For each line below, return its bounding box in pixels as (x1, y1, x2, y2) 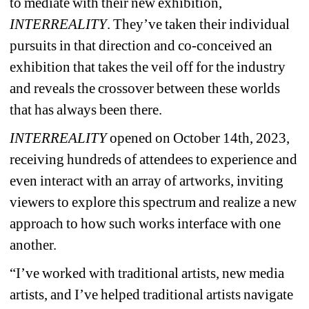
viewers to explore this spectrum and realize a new (10, 193, 297, 210)
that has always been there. (10, 101, 163, 118)
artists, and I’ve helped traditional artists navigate (10, 286, 294, 303)
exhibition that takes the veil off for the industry (10, 58, 286, 75)
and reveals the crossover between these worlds (10, 79, 281, 97)
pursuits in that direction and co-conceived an (10, 37, 273, 54)
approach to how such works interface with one (10, 215, 281, 232)
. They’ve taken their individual (107, 15, 290, 32)
